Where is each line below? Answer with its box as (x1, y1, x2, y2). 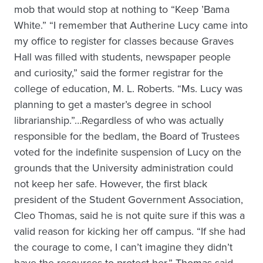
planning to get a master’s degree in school (14, 97, 211, 112)
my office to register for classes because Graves (14, 33, 234, 48)
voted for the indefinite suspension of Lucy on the (14, 144, 241, 159)
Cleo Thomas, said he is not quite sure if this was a (14, 208, 245, 222)
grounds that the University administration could (14, 160, 233, 175)
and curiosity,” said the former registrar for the (14, 65, 223, 80)
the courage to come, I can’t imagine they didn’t (14, 240, 232, 254)
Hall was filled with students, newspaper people (14, 49, 231, 64)
